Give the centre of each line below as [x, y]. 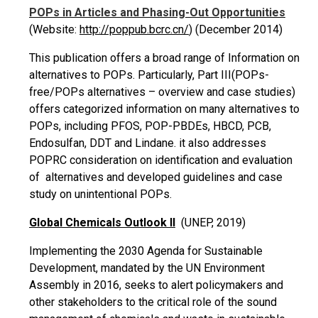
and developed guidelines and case [193, 177]
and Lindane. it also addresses [189, 143]
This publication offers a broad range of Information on [164, 58]
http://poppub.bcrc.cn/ [134, 29]
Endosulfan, [59, 143]
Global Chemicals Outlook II [102, 223]
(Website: [54, 29]
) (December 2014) [236, 29]
